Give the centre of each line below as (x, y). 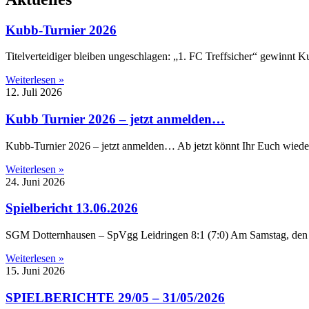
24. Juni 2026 (35, 181)
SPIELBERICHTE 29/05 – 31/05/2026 (115, 297)
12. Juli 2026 (34, 92)
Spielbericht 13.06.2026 (72, 208)
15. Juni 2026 (35, 271)
